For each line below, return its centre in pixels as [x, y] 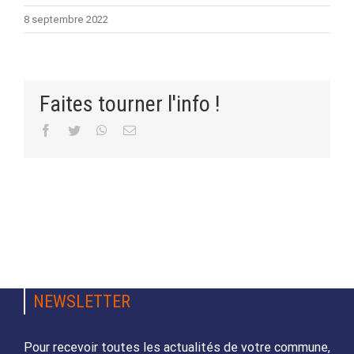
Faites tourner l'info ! [130, 104]
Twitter [98, 130]
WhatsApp [134, 130]
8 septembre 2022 [66, 19]
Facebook [76, 130]
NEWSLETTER [81, 301]
